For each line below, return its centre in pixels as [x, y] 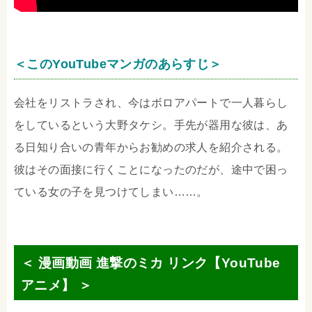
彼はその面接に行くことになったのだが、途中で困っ [151, 170]
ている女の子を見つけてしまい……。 [111, 192]
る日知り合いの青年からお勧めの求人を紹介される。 [151, 148]
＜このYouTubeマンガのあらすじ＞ [118, 64]
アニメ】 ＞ [57, 286]
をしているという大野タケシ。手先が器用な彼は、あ [151, 125]
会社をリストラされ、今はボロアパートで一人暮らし [151, 103]
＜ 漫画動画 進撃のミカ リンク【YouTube [151, 263]
